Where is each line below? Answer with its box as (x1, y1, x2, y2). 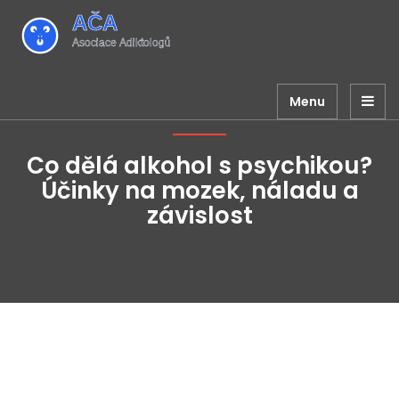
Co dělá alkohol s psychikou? (27, 150, 372, 182)
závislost (146, 199, 253, 232)
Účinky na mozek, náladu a (40, 175, 359, 207)
